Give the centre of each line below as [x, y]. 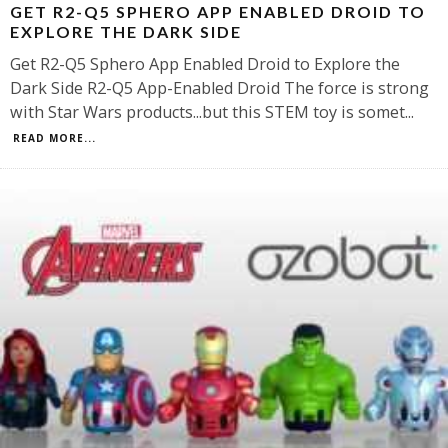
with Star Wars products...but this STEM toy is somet [207, 111]
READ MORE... [54, 137]
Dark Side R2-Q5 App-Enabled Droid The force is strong [219, 87]
